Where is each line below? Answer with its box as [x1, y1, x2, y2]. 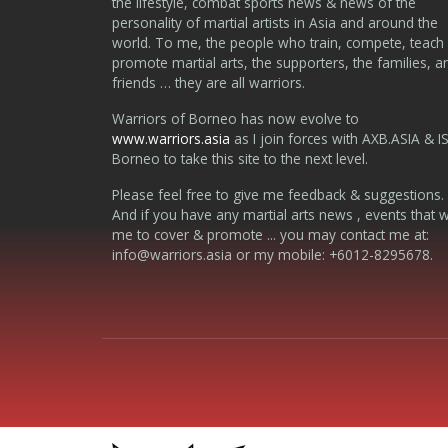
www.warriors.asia [112, 128, 230, 148]
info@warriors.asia [112, 244, 232, 264]
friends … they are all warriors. [112, 72, 305, 92]
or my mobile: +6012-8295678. [232, 244, 433, 264]
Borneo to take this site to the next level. [112, 148, 368, 168]
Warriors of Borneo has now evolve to [112, 108, 359, 128]
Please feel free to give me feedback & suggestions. [112, 184, 444, 204]
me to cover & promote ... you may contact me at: [112, 224, 429, 244]
